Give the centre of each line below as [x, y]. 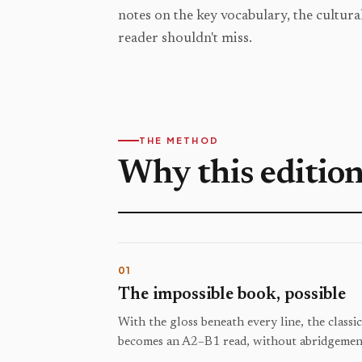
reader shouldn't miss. [185, 39]
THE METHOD [179, 140]
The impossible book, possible [232, 295]
